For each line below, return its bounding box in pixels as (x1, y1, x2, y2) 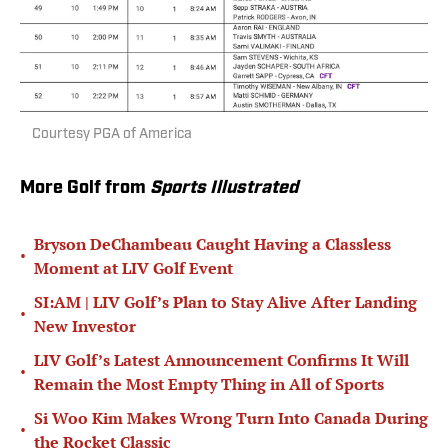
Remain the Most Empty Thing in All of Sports (34, 373, 384, 396)
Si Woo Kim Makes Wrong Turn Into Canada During (34, 407, 428, 430)
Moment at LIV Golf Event (34, 257, 233, 280)
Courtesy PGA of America (32, 127, 192, 143)
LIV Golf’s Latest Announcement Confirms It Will (34, 349, 409, 372)
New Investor (34, 315, 136, 338)
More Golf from (20, 179, 150, 199)
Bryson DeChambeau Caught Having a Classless (34, 233, 391, 256)
